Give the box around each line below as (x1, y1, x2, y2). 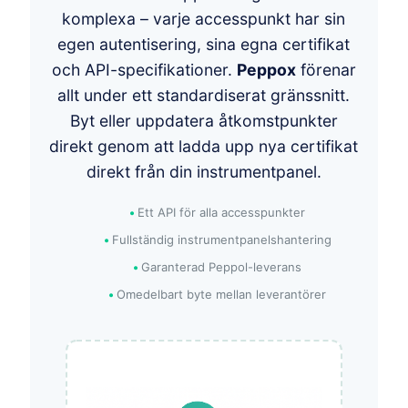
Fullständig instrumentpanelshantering (111, 231, 331, 247)
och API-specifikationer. (51, 59, 237, 79)
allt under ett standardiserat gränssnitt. (57, 85, 351, 105)
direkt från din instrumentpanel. (86, 161, 321, 181)
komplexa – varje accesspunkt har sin (62, 8, 346, 28)
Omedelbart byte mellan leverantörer (117, 286, 327, 301)
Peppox (236, 59, 296, 79)
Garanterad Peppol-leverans (141, 259, 302, 274)
